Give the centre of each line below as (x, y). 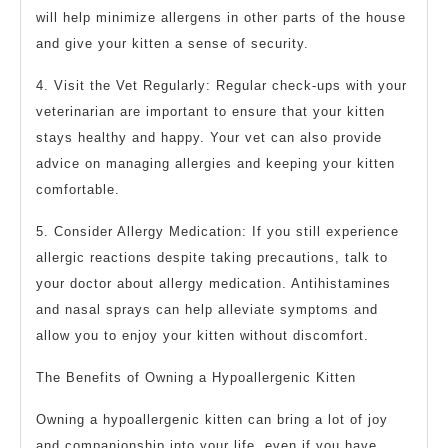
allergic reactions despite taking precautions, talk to (212, 258)
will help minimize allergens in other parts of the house (221, 18)
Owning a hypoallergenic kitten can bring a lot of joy (212, 420)
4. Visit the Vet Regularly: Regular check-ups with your (221, 86)
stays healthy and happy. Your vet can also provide (209, 138)
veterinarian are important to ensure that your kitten (210, 112)
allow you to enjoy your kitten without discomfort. (202, 336)
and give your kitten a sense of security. (172, 44)
